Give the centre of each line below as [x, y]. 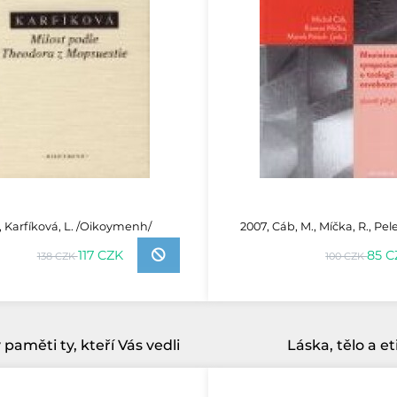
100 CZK [346, 256]
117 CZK [100, 255]
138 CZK [57, 256]
